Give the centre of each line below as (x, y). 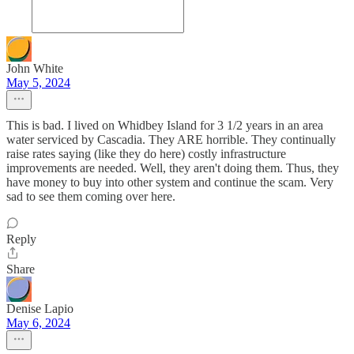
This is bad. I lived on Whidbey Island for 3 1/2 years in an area (165, 126)
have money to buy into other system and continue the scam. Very (170, 183)
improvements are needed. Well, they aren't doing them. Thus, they (173, 168)
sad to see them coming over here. (91, 197)
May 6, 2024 (38, 323)
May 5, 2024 (38, 83)
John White (35, 69)
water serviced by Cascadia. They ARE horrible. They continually (171, 140)
